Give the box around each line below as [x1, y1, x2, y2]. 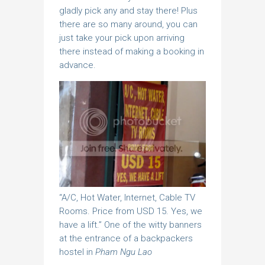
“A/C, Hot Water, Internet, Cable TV [59, 192, 195, 203]
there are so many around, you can [59, 18, 198, 30]
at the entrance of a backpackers [59, 232, 193, 244]
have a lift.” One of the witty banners [59, 219, 202, 230]
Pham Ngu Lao [95, 246, 152, 257]
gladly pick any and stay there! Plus [59, 5, 198, 16]
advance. [59, 59, 96, 70]
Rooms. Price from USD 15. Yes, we [59, 205, 202, 216]
